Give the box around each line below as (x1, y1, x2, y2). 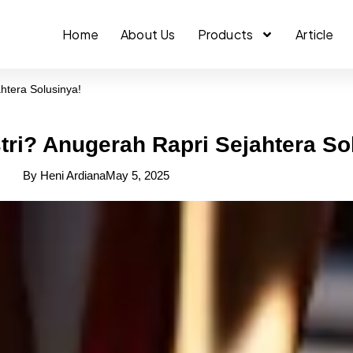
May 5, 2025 (106, 169, 169, 183)
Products (197, 25, 254, 43)
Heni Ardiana (37, 169, 106, 183)
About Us (120, 25, 176, 43)
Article (295, 25, 334, 43)
